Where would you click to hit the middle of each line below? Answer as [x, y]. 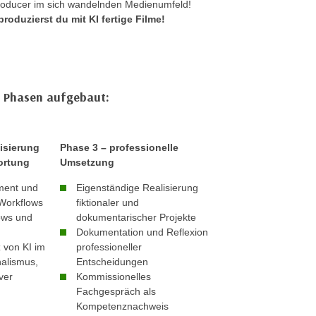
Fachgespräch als [116, 291]
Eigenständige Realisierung [137, 188]
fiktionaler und [107, 202]
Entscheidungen [112, 262]
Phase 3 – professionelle [119, 147]
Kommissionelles [113, 276]
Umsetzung [87, 162]
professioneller [109, 247]
